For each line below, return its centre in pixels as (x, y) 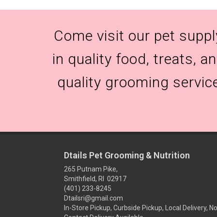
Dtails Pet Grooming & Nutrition (127, 155)
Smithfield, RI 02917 (95, 179)
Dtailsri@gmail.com (93, 198)
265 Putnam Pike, (91, 169)
